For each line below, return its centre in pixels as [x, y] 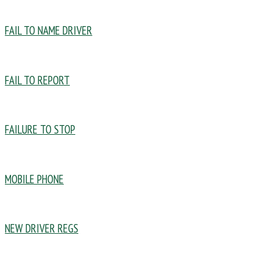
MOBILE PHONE [34, 179]
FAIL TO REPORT [37, 80]
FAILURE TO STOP [40, 130]
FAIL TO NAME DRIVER [49, 31]
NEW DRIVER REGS [42, 229]
